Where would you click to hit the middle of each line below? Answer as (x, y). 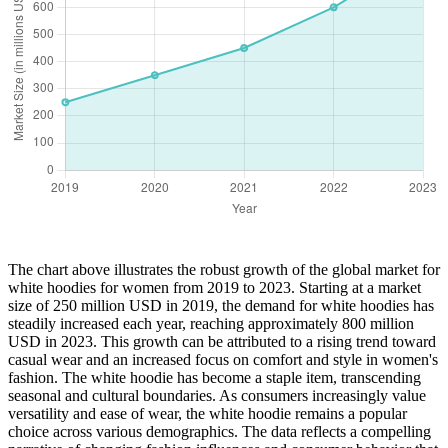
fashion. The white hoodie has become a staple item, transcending (214, 378)
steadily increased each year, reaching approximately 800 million (211, 324)
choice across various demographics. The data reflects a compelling (219, 432)
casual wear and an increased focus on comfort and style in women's (223, 360)
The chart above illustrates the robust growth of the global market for (224, 270)
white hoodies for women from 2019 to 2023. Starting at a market (214, 288)
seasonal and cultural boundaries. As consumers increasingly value (217, 396)
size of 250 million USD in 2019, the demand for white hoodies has (221, 306)
